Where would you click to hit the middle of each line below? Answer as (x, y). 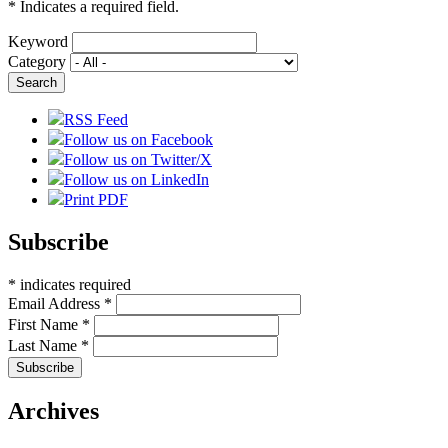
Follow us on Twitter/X (138, 160)
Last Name (44, 346)
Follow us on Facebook (138, 140)
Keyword (38, 42)
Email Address (56, 304)
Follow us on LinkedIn (136, 180)
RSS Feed (96, 120)
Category (37, 62)
